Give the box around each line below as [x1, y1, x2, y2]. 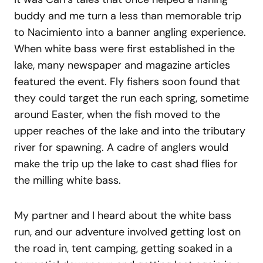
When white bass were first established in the [14, 41, 235, 56]
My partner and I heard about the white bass [14, 208, 231, 222]
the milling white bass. [14, 173, 121, 187]
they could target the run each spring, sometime [14, 90, 249, 105]
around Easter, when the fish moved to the [14, 107, 220, 122]
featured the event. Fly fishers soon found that [14, 74, 240, 89]
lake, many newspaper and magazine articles [14, 58, 230, 72]
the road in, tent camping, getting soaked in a [14, 241, 232, 255]
